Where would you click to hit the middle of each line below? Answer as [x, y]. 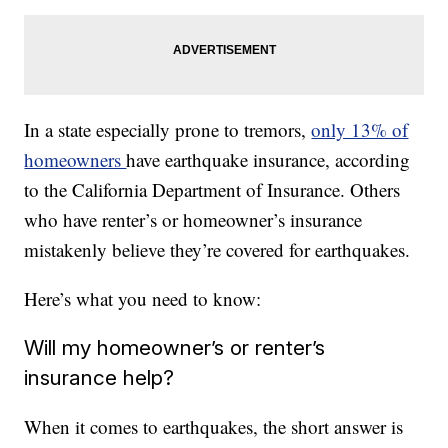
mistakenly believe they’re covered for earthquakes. [217, 249]
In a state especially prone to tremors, [168, 129]
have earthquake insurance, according [268, 159]
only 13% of [360, 129]
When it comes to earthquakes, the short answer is [214, 426]
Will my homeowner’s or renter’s [175, 347]
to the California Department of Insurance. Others [212, 189]
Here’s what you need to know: [143, 298]
